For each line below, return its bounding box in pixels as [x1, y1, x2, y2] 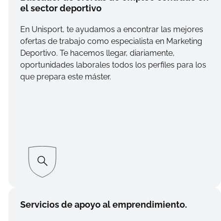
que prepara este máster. [20, 72, 111, 82]
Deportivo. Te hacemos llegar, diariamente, [20, 48, 175, 58]
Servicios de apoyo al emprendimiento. [20, 199, 187, 210]
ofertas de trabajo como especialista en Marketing [20, 37, 202, 46]
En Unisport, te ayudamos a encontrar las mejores [20, 25, 203, 35]
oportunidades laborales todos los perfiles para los [20, 60, 206, 70]
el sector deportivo [20, 3, 102, 14]
